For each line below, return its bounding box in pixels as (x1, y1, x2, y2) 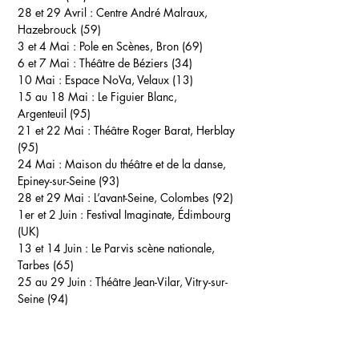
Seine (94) (18, 291, 68, 306)
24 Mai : (18, 156, 65, 171)
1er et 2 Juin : (18, 207, 87, 222)
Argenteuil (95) (18, 106, 91, 121)
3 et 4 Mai (18, 38, 73, 54)
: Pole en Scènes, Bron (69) (73, 38, 203, 54)
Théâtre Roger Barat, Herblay (94, 123, 235, 138)
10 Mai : (18, 72, 65, 87)
